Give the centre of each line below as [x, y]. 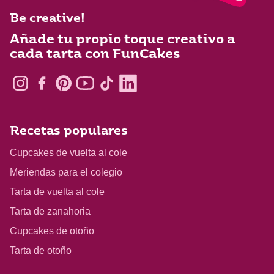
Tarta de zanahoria [50, 211]
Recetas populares [69, 131]
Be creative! [47, 20]
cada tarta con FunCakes [95, 55]
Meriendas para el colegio [66, 172]
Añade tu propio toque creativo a [123, 40]
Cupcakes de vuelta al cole [68, 152]
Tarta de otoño [41, 250]
